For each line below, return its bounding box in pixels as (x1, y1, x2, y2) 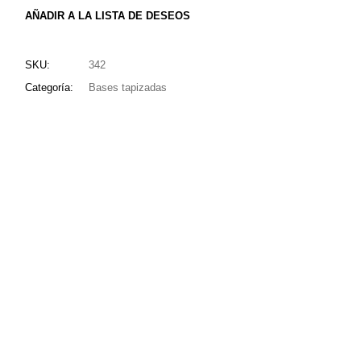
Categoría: (25, 81, 74, 94)
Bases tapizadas (89, 81, 168, 94)
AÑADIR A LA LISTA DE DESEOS (25, 10, 191, 23)
